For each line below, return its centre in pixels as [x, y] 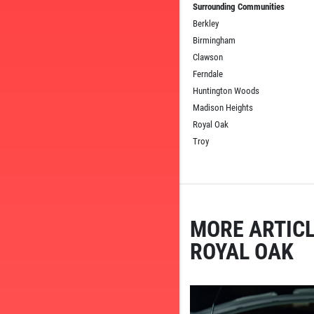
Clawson [208, 57]
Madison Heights [223, 107]
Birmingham [214, 40]
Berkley [206, 23]
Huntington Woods [226, 90]
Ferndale [208, 74]
